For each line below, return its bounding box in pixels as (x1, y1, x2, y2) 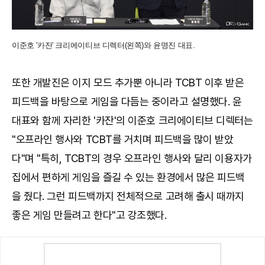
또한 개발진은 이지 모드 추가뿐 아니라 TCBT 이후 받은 (12, 76, 244, 89)
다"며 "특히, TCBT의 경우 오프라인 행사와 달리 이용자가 (12, 151, 252, 164)
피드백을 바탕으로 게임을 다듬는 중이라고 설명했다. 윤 (12, 95, 242, 108)
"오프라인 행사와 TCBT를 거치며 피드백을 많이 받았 (12, 132, 234, 146)
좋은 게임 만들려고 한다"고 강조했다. (12, 208, 167, 221)
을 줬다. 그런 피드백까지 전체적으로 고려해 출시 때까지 (12, 189, 245, 202)
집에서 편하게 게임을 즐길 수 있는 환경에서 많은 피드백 (12, 170, 245, 183)
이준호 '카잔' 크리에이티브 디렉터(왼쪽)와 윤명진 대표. (12, 40, 195, 50)
